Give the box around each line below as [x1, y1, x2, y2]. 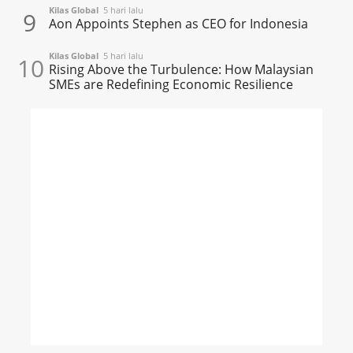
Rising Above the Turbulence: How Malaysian [49, 60, 314, 78]
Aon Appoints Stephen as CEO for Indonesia [49, 14, 309, 32]
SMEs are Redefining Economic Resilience [49, 75, 294, 93]
